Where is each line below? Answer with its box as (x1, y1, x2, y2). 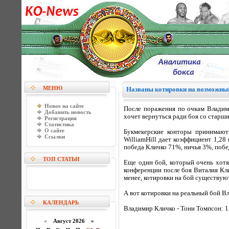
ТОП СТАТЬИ (43, 156, 80, 162)
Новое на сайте (44, 103, 84, 109)
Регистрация (44, 115, 77, 121)
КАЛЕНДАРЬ (43, 199, 79, 205)
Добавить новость (44, 109, 91, 115)
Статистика (44, 121, 74, 127)
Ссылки (44, 133, 65, 140)
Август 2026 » (47, 218, 94, 224)
